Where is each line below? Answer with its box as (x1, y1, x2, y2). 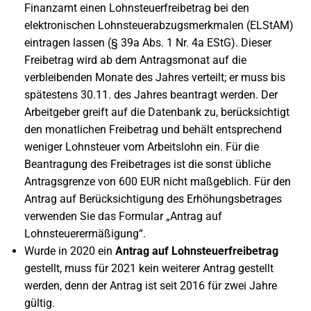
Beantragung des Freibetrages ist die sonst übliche (24, 158, 271, 171)
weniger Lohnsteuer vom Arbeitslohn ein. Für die (24, 140, 259, 153)
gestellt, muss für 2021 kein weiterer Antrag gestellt (24, 262, 274, 275)
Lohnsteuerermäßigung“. (24, 227, 146, 240)
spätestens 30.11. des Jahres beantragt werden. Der (24, 88, 278, 101)
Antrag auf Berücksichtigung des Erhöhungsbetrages (24, 192, 282, 205)
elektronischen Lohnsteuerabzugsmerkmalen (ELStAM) (24, 19, 294, 32)
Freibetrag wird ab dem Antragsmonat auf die (24, 53, 246, 67)
